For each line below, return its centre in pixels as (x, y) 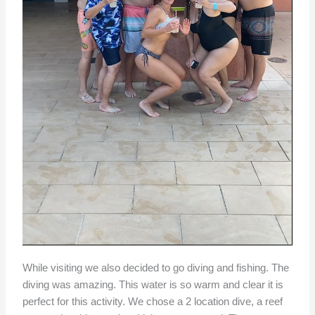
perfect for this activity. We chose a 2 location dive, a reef (153, 301)
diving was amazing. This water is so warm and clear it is (153, 284)
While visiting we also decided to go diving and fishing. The (156, 268)
